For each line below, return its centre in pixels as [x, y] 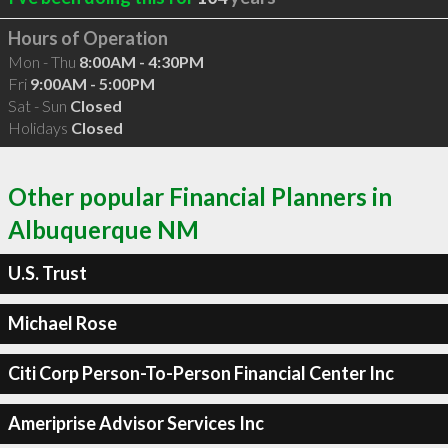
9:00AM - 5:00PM [92, 83]
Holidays [39, 127]
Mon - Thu [43, 61]
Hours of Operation [87, 38]
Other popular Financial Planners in [200, 196]
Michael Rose [62, 323]
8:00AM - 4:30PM [141, 61]
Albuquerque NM [103, 229]
